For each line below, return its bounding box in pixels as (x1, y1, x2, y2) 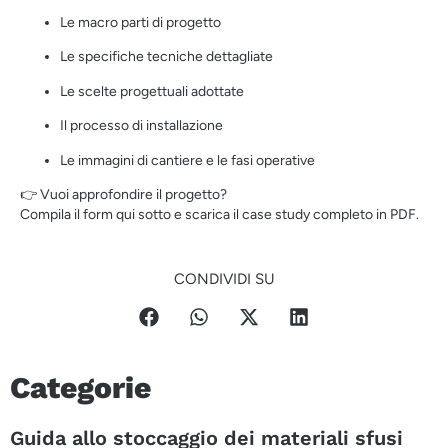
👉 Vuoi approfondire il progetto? (20, 186, 227, 204)
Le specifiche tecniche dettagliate (60, 48, 273, 66)
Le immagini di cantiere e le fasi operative (60, 151, 315, 169)
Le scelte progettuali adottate (60, 82, 244, 100)
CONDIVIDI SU (173, 270, 275, 289)
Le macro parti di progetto (60, 14, 221, 32)
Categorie (10, 369, 151, 405)
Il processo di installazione (60, 117, 223, 135)
